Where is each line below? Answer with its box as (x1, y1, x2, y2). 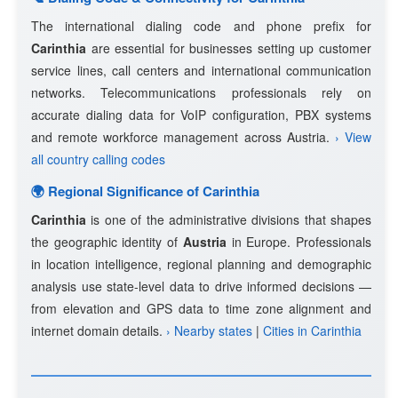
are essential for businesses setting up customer (86, 39, 371, 57)
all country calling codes (31, 150, 165, 168)
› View (334, 128, 372, 146)
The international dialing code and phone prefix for (31, 17, 371, 35)
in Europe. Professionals (226, 233, 372, 251)
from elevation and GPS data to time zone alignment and (31, 299, 371, 317)
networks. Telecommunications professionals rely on (31, 84, 371, 101)
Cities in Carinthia (263, 322, 362, 339)
